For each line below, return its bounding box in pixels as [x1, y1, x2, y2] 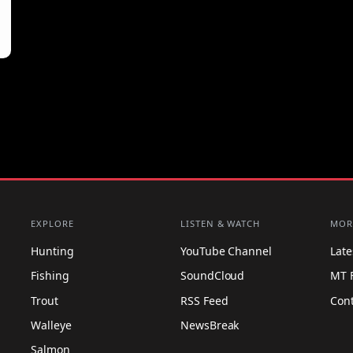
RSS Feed [180, 292, 229, 308]
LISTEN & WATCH [180, 217, 260, 230]
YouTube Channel [180, 243, 272, 259]
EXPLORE [31, 217, 74, 230]
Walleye [31, 317, 72, 333]
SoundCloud [180, 268, 245, 284]
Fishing [31, 268, 69, 284]
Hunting [31, 243, 74, 259]
